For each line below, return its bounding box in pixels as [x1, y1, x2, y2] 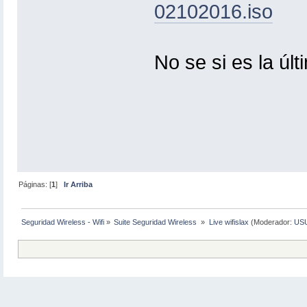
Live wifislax [208, 218, 249, 227]
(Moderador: [248, 218, 294, 227]
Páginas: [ [19, 180, 52, 189]
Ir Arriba [64, 180, 93, 189]
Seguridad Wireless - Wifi [21, 218, 105, 227]
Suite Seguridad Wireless [114, 218, 199, 227]
